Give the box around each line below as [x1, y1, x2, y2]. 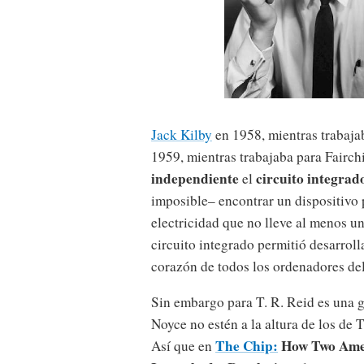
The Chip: [215, 335, 278, 356]
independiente [151, 167, 239, 188]
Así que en [151, 336, 215, 355]
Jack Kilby [151, 124, 212, 144]
